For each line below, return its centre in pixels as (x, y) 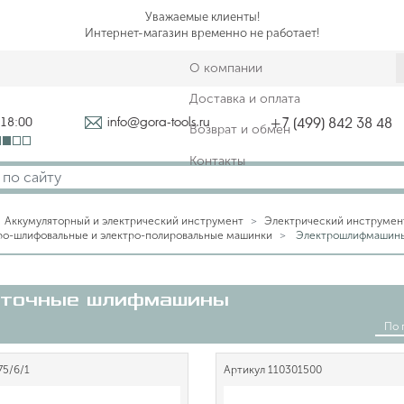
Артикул (244, 370)
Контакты (217, 161)
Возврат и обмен (240, 130)
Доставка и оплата (245, 99)
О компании (226, 69)
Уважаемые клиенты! (202, 17)
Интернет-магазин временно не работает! (202, 33)
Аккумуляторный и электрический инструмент (124, 221)
